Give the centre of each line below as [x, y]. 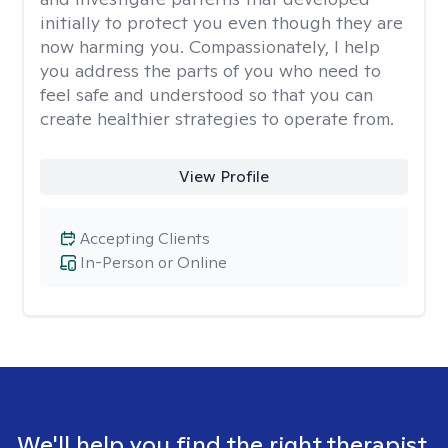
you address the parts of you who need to [210, 70]
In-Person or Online [153, 262]
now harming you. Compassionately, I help [210, 46]
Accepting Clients [145, 238]
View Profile [223, 176]
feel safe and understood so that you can [206, 94]
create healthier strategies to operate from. [217, 118]
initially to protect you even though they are [221, 22]
